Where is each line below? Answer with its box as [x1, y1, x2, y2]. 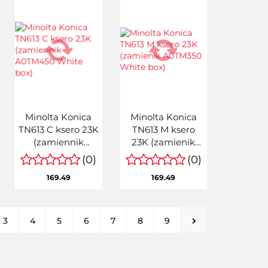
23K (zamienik [132, 136, 196, 148]
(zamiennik [33, 136, 84, 148]
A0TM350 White [127, 149, 200, 161]
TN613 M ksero [132, 124, 195, 136]
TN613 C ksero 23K [18, 124, 99, 136]
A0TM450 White [22, 149, 95, 161]
